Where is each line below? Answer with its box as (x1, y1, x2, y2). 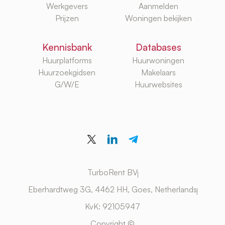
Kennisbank (42, 41, 92, 54)
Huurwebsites (134, 79, 182, 90)
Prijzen (55, 13, 79, 24)
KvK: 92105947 (85, 201, 140, 211)
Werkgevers (46, 1, 88, 12)
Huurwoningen (132, 55, 184, 66)
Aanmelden (138, 1, 178, 12)
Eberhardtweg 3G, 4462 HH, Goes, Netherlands (28, 184, 197, 194)
